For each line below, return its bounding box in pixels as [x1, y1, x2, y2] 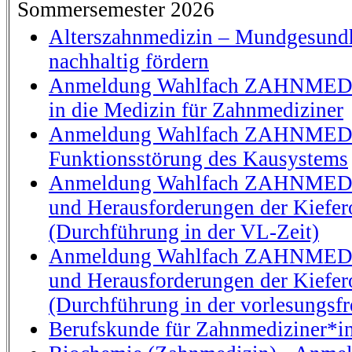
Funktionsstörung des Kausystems [49, 147, 348, 170]
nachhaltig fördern [49, 49, 209, 73]
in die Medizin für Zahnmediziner [49, 98, 343, 122]
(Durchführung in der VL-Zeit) [49, 220, 319, 244]
